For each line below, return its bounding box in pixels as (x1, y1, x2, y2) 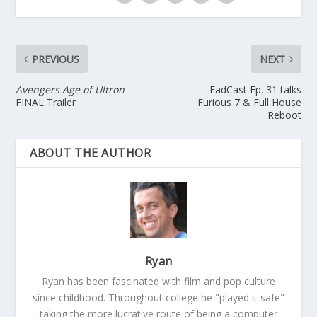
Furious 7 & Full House (197, 96, 301, 110)
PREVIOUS (32, 52, 80, 67)
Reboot (267, 108, 301, 122)
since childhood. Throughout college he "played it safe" (33, 291, 284, 305)
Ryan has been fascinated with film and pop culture (42, 275, 275, 289)
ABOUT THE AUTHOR (30, 145, 151, 161)
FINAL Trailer (16, 96, 76, 110)
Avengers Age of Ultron (16, 83, 125, 97)
